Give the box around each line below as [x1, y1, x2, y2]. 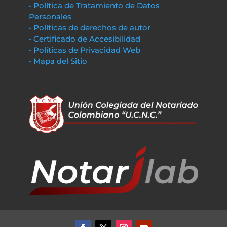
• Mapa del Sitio [28, 56, 89, 66]
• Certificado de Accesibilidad [28, 33, 140, 44]
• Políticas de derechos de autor [28, 22, 150, 32]
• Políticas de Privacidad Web [28, 45, 140, 55]
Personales [28, 11, 71, 21]
